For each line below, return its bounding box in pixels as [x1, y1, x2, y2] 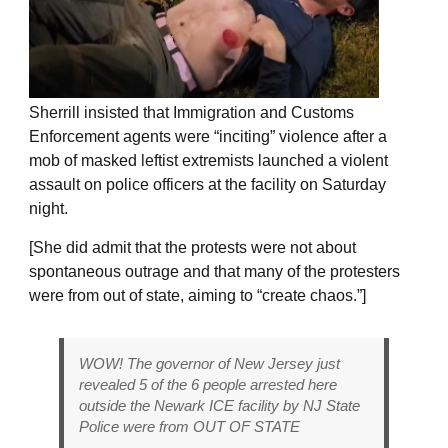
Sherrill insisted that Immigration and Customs [29, 103, 354, 121]
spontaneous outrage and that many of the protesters [29, 262, 400, 280]
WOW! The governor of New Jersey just [79, 354, 340, 372]
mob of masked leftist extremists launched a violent [29, 151, 388, 169]
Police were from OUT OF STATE [79, 417, 300, 435]
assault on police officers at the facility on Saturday [29, 175, 386, 193]
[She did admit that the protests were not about [29, 238, 356, 256]
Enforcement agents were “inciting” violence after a [29, 127, 387, 145]
